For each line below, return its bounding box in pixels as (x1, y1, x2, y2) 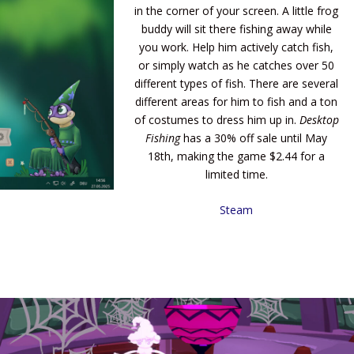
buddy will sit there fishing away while (141, 21, 332, 36)
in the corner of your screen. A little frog (134, 3, 339, 18)
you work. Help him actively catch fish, (139, 40, 334, 55)
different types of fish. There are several (134, 76, 339, 91)
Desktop (299, 112, 339, 127)
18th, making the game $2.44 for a (148, 149, 326, 164)
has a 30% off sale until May (180, 130, 328, 145)
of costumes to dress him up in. (134, 112, 299, 127)
